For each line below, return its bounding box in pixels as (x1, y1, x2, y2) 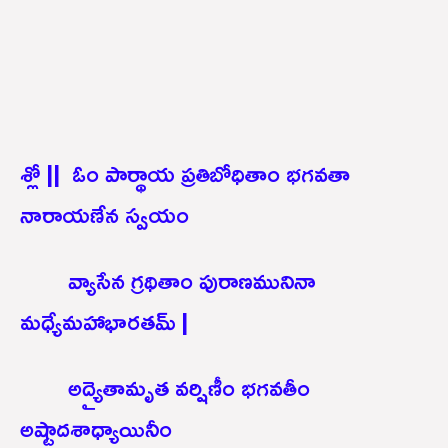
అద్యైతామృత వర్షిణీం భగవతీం (20, 363, 310, 410)
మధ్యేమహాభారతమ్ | (20, 297, 188, 344)
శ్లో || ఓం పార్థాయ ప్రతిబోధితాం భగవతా (20, 149, 350, 196)
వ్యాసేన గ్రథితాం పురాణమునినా (20, 256, 316, 303)
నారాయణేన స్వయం (20, 190, 189, 237)
